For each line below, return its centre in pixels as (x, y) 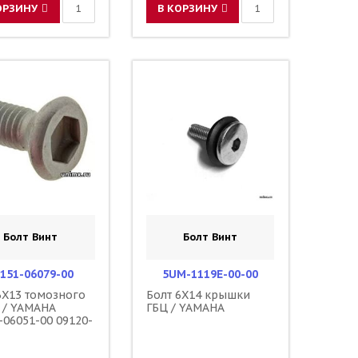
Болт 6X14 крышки (199, 294)
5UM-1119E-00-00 (211, 274)
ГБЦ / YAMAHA (186, 307)
